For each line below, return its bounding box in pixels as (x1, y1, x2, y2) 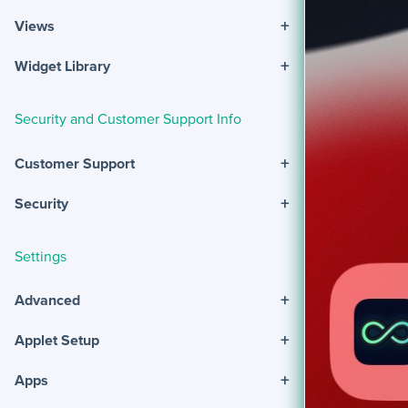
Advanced (15, 291, 80, 309)
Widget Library (15, 57, 110, 75)
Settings (15, 247, 66, 264)
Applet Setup (15, 331, 99, 349)
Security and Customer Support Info (15, 110, 241, 127)
